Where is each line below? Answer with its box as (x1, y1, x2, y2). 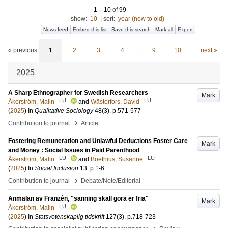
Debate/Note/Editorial (81, 177, 140, 184)
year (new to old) (118, 15, 164, 22)
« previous (8, 47, 37, 54)
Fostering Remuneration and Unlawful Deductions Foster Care (8, 137, 188, 145)
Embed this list (73, 26, 107, 32)
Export (178, 26, 193, 32)
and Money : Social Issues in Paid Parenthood (8, 147, 139, 154)
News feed (43, 26, 68, 32)
